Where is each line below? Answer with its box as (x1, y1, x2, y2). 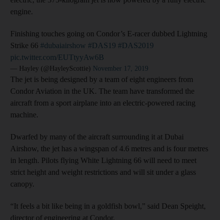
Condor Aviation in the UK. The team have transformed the (10, 86, 194, 95)
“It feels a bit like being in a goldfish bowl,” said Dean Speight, (10, 201, 206, 210)
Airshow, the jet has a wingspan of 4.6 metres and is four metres (10, 144, 208, 153)
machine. (10, 110, 38, 119)
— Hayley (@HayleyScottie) (10, 64, 93, 72)
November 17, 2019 (93, 64, 148, 72)
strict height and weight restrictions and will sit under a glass (10, 167, 196, 176)
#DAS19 (88, 41, 116, 50)
